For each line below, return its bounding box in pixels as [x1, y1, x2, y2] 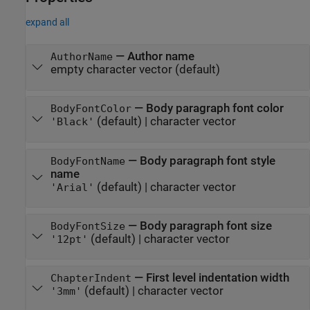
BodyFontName [50, 155, 125, 167]
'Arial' [50, 181, 94, 193]
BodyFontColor [50, 103, 131, 115]
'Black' [50, 116, 94, 128]
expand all [26, 17, 69, 28]
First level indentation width [145, 271, 289, 284]
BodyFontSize [50, 220, 125, 232]
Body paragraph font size [139, 219, 272, 232]
